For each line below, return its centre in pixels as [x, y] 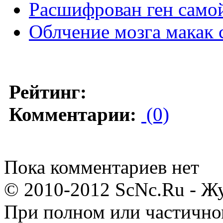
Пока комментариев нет [102, 167]
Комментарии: [73, 114]
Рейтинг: [48, 92]
